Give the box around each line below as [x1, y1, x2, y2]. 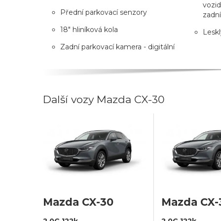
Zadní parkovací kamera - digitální [60, 42, 175, 51]
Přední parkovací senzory [60, 7, 147, 17]
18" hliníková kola [60, 25, 118, 34]
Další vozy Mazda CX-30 [43, 93, 165, 106]
